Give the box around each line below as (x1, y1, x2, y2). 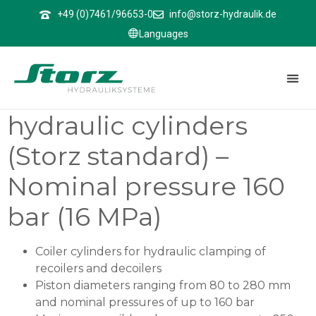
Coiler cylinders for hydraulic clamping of (35, 245, 266, 258)
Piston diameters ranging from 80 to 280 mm (35, 279, 291, 292)
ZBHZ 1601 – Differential (7, 80, 309, 111)
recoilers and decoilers (35, 262, 162, 275)
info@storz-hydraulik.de (169, 8, 277, 20)
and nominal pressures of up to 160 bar (35, 296, 255, 309)
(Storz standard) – (7, 140, 229, 171)
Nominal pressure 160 (7, 171, 285, 202)
